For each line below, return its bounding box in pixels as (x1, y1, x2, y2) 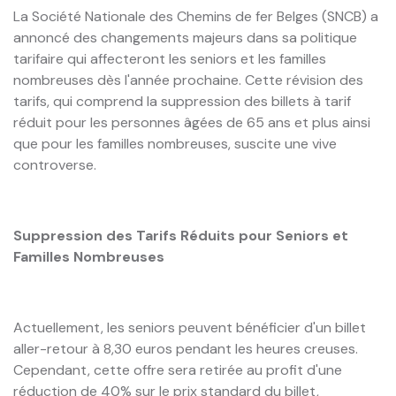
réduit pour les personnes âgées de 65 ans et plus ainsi (13, 112, 370, 132)
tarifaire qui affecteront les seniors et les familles (13, 49, 326, 68)
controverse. (13, 155, 96, 174)
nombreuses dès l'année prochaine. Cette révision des (13, 70, 363, 89)
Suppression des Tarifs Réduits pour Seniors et (13, 225, 348, 245)
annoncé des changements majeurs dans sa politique (13, 27, 357, 47)
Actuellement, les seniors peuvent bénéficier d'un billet (13, 317, 366, 337)
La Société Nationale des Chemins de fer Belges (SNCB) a (13, 6, 378, 26)
